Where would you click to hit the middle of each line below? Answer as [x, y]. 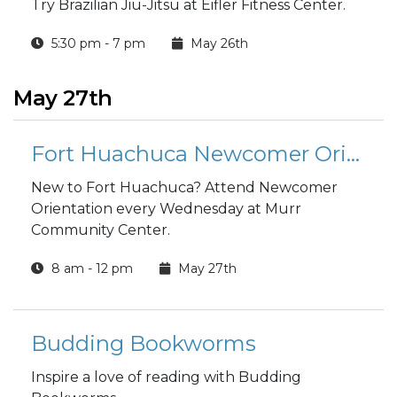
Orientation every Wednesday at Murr [166, 209]
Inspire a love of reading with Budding [166, 377]
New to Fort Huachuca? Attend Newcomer [184, 187]
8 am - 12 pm [90, 269]
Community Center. [102, 230]
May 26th [218, 43]
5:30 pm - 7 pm [97, 43]
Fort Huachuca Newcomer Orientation [353, 154]
